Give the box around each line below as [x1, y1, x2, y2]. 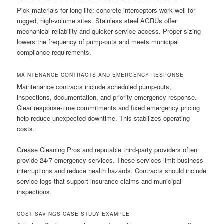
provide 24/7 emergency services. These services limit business [17, 155, 204, 165]
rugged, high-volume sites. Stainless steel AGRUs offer [17, 16, 177, 26]
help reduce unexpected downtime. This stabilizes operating [17, 113, 190, 123]
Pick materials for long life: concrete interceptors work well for [17, 5, 196, 15]
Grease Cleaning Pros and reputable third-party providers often [17, 144, 198, 154]
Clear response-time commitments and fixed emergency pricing [17, 102, 200, 112]
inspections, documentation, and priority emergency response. [17, 92, 197, 102]
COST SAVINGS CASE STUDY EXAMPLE [17, 210, 130, 217]
